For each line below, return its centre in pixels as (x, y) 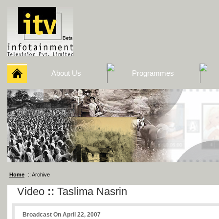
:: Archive (38, 175)
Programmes (153, 73)
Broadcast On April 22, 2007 (62, 215)
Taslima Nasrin (91, 191)
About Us (66, 73)
